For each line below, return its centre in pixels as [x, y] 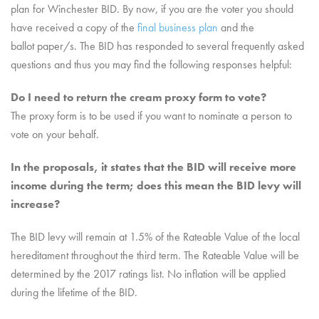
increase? [35, 204]
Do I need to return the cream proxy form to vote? [138, 97]
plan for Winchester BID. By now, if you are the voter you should [152, 9]
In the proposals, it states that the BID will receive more [153, 167]
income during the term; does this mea [109, 185]
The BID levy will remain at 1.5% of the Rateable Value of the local [155, 237]
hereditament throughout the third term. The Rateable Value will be [155, 255]
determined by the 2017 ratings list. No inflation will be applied [148, 274]
